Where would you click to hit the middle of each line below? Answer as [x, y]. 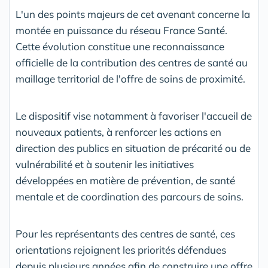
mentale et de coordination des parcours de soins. [130, 197]
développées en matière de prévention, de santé [125, 181]
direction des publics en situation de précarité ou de [133, 148]
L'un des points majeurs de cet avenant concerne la [133, 14]
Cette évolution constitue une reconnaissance [120, 47]
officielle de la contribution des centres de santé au [132, 63]
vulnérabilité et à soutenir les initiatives [105, 165]
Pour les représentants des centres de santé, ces [125, 234]
